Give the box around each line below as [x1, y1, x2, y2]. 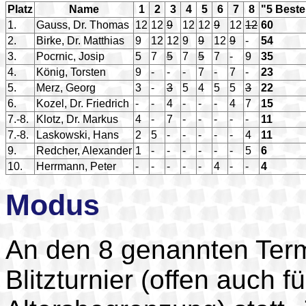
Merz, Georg [36, 81, 96, 94]
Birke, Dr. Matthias [36, 34, 124, 46]
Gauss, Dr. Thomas [36, 18, 129, 31]
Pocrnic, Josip [36, 50, 105, 62]
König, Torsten [36, 66, 106, 78]
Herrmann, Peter [36, 160, 116, 172]
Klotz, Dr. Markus [36, 113, 118, 125]
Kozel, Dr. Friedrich [36, 97, 129, 109]
